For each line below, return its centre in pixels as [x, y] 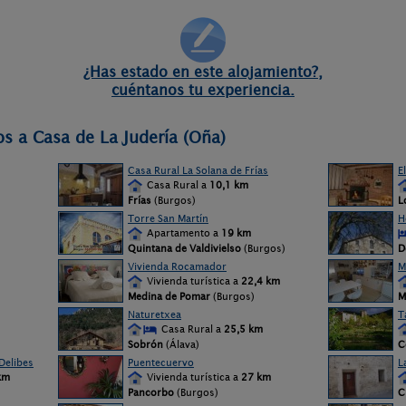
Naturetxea [155, 314]
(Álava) [181, 344]
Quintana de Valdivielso [184, 248]
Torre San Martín [168, 218]
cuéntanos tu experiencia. [203, 90]
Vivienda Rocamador [177, 266]
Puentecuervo [161, 362]
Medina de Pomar [169, 296]
